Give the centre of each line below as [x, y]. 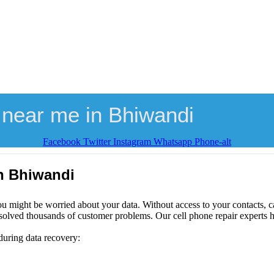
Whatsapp [173, 142]
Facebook [62, 142]
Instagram [132, 142]
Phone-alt [213, 142]
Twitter [97, 142]
